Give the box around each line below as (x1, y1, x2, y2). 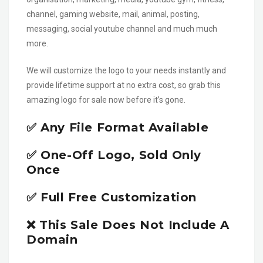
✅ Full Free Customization (26, 190, 197, 204)
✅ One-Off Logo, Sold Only (26, 147, 201, 162)
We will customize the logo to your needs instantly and (26, 65, 226, 75)
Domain (26, 232, 78, 247)
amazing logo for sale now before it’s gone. (26, 95, 186, 104)
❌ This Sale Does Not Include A (26, 217, 230, 232)
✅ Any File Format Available (26, 120, 209, 134)
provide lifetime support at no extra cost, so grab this (26, 80, 221, 90)
